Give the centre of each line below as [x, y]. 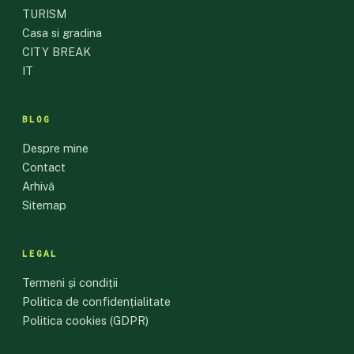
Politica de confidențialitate [96, 302]
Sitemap [44, 205]
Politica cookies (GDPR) [85, 321]
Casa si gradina [62, 33]
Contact [44, 168]
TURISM [44, 14]
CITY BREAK [56, 52]
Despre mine [55, 149]
